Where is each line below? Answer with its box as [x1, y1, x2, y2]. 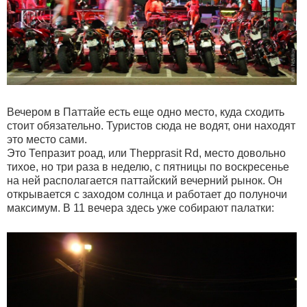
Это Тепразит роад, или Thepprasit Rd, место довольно [7, 147, 286, 159]
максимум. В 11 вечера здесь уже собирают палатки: [7, 201, 274, 214]
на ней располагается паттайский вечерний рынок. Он [7, 174, 282, 186]
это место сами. [7, 133, 87, 145]
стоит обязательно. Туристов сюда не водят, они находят [7, 119, 295, 132]
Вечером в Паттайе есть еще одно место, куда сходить [7, 106, 284, 118]
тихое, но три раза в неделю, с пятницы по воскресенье [7, 160, 289, 173]
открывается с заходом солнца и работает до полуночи [7, 188, 287, 200]
